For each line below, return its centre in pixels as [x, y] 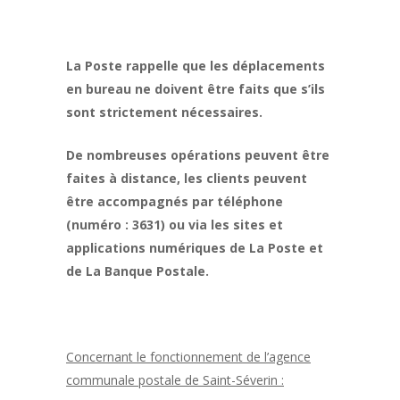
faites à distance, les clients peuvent [187, 178]
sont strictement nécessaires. [164, 112]
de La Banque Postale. [137, 271]
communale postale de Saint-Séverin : [175, 380]
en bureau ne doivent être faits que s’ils [196, 89]
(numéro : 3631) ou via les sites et [175, 225]
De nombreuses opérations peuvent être [198, 155]
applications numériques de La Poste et [195, 248]
